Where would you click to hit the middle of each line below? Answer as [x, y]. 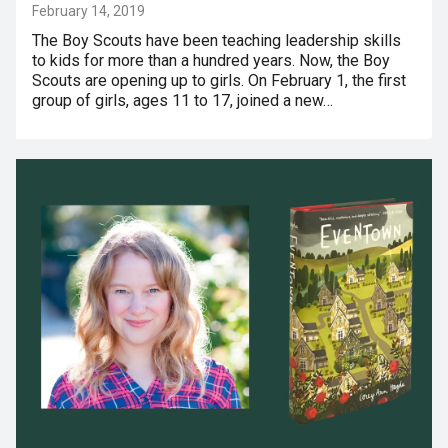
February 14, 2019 [88, 11]
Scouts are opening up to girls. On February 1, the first [219, 80]
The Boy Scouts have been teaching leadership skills [216, 40]
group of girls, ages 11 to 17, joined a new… [182, 100]
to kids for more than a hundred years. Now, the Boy [211, 60]
